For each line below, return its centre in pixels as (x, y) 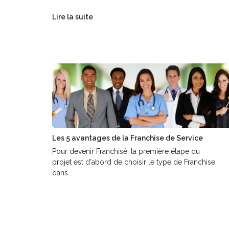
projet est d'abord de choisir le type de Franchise (134, 162)
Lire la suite (73, 17)
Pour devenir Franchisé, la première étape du (126, 152)
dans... (62, 173)
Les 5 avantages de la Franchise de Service (128, 138)
